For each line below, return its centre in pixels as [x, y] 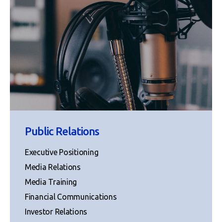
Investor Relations [56, 211]
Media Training [51, 182]
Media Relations [53, 167]
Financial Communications [71, 196]
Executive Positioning [62, 152]
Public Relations [62, 131]
